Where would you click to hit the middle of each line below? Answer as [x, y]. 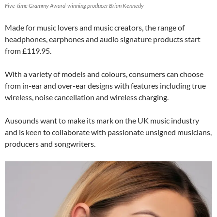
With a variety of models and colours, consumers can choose [104, 74]
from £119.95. [28, 51]
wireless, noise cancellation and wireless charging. [87, 97]
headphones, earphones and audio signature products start [103, 39]
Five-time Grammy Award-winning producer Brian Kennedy [74, 6]
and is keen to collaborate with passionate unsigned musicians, [108, 132]
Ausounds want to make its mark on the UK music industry [102, 121]
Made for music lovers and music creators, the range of [95, 28]
